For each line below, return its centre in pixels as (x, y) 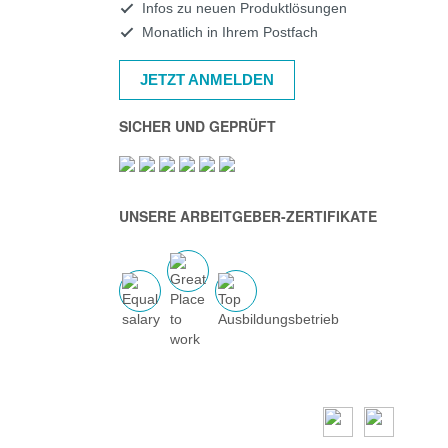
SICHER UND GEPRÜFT (197, 126)
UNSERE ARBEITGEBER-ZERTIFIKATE (247, 216)
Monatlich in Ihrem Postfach (229, 32)
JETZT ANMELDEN (206, 79)
